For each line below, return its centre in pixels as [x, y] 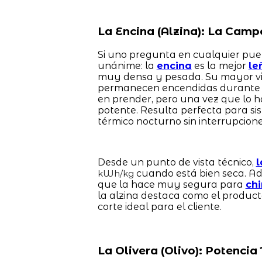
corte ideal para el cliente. [159, 206]
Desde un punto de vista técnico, [177, 162]
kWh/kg [116, 173]
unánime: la [127, 65]
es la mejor [220, 65]
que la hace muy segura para [171, 184]
